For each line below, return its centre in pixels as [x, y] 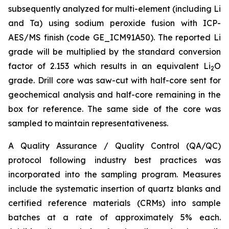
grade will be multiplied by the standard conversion [114, 52]
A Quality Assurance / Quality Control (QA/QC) [114, 146]
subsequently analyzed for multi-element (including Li [114, 9]
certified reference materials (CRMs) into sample [114, 203]
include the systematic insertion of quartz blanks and [114, 189]
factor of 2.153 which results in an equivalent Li [109, 66]
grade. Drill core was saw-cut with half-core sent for [114, 81]
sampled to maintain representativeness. [88, 123]
